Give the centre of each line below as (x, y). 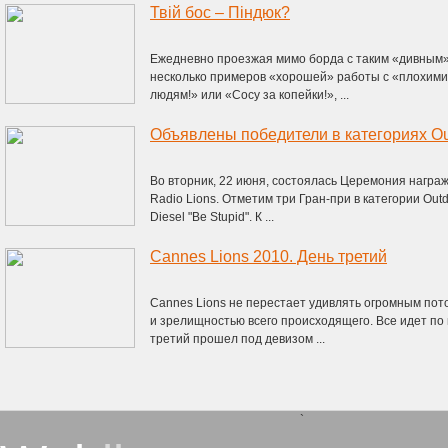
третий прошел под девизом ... (237, 339)
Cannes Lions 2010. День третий (268, 256)
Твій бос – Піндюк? (220, 12)
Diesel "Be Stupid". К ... (212, 217)
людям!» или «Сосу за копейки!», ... (249, 95)
